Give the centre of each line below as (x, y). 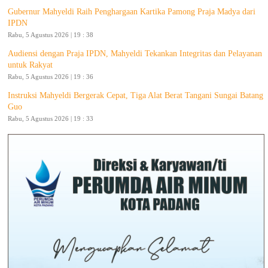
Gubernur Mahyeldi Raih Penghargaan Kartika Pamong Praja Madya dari (132, 11)
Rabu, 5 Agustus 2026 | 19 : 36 (51, 76)
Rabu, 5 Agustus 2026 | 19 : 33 (51, 118)
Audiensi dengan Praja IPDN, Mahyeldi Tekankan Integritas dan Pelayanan (135, 53)
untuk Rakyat (30, 65)
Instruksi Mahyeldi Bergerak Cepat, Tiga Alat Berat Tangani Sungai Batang (135, 95)
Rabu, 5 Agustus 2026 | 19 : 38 (51, 34)
